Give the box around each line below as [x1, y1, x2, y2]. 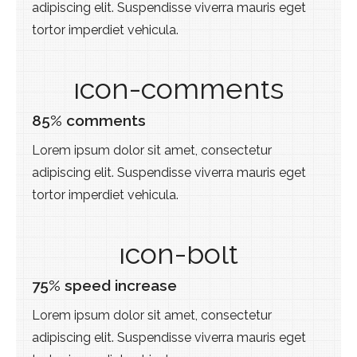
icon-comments [73, 72, 284, 105]
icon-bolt [119, 237, 238, 270]
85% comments [32, 112, 146, 129]
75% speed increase [32, 277, 177, 294]
